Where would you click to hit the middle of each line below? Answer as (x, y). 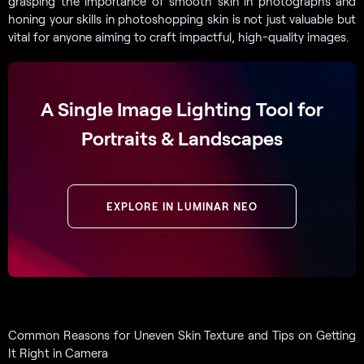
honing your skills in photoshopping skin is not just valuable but (182, 18)
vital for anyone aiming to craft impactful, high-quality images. (178, 36)
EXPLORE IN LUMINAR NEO (182, 206)
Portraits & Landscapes (182, 137)
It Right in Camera (58, 352)
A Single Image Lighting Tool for (182, 108)
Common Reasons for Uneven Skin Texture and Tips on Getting (182, 334)
